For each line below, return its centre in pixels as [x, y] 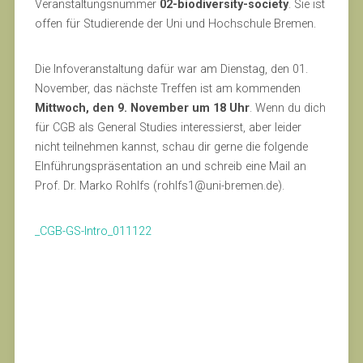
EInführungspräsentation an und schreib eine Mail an [170, 167]
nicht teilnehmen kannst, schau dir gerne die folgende [171, 147]
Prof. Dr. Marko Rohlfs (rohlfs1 [114, 186]
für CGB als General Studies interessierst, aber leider [168, 128]
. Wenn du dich [287, 108]
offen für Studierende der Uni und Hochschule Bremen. [175, 24]
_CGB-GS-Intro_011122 [93, 231]
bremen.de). [254, 186]
